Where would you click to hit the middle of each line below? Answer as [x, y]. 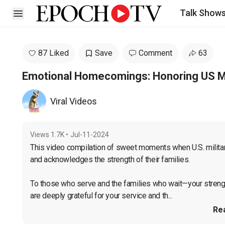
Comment [155, 53]
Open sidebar [41, 13]
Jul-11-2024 [90, 135]
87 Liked [53, 53]
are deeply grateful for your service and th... [101, 196]
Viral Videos [74, 101]
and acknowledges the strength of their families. [110, 159]
